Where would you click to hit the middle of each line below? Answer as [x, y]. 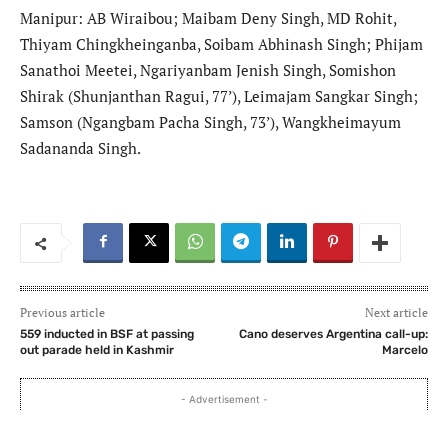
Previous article [62, 313]
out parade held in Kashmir [97, 350]
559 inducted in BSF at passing [107, 334]
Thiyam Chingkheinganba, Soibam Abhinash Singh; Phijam [221, 44]
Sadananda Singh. [80, 148]
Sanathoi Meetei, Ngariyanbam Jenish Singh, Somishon [208, 70]
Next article [396, 313]
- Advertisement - [224, 399]
